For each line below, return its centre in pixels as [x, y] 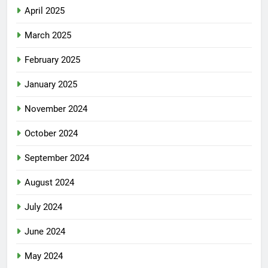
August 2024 [49, 183]
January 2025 [51, 85]
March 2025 [48, 36]
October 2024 [51, 134]
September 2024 [57, 158]
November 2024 [56, 109]
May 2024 [44, 256]
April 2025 [45, 11]
